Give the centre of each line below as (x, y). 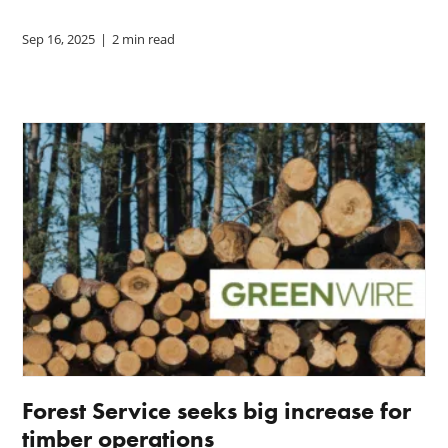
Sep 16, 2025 (59, 38)
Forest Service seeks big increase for (217, 410)
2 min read (144, 38)
